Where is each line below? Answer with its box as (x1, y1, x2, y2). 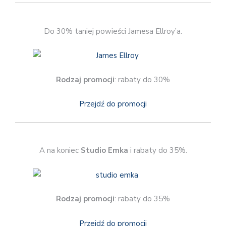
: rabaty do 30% (115, 74, 170, 85)
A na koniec (39, 145, 81, 156)
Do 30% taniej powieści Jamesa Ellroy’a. (44, 26, 182, 36)
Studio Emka (80, 145, 128, 156)
